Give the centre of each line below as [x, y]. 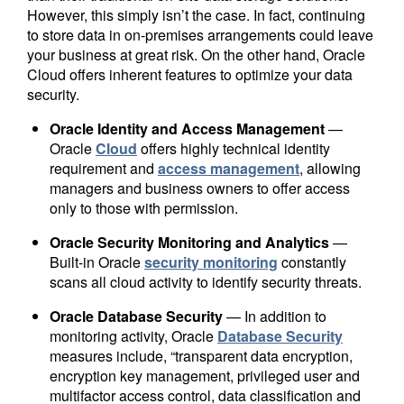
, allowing [330, 168]
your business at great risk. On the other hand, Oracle [196, 54]
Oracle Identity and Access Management [187, 128]
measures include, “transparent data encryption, [201, 355]
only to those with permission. [144, 207]
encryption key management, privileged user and [205, 375]
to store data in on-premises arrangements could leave [200, 34]
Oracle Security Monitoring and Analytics [189, 242]
